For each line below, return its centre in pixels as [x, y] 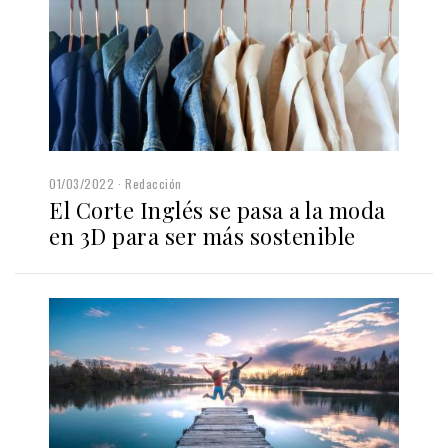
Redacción [153, 183]
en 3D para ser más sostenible [202, 236]
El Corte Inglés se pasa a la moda [217, 210]
